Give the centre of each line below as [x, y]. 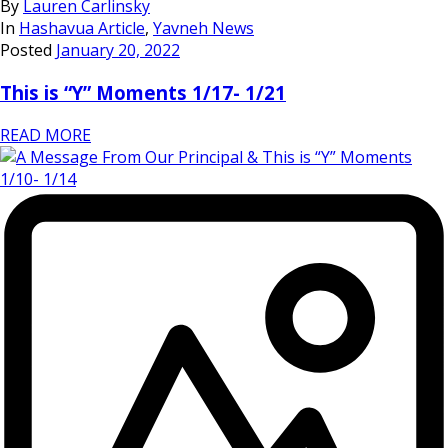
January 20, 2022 [118, 50]
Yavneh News [203, 28]
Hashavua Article [82, 28]
